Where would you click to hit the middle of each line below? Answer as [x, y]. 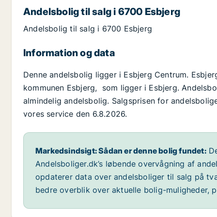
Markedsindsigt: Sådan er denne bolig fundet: [121, 151]
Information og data [69, 53]
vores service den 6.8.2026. [75, 114]
